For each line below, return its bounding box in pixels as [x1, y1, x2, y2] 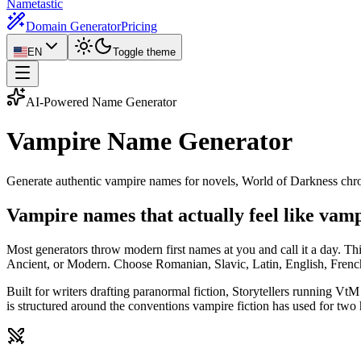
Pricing [121, 19, 157, 33]
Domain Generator [26, 19, 121, 33]
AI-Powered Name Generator [26, 95, 176, 109]
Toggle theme [112, 46, 176, 58]
